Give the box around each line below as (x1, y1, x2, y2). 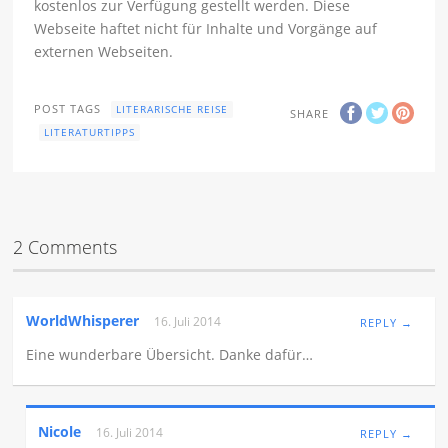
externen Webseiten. (34, 42, 174, 62)
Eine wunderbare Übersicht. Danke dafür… (26, 344, 314, 364)
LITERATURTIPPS (44, 125, 136, 140)
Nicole (38, 421, 82, 441)
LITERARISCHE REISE (116, 102, 229, 117)
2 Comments (13, 235, 118, 260)
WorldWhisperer (26, 310, 140, 330)
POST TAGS (34, 101, 102, 117)
